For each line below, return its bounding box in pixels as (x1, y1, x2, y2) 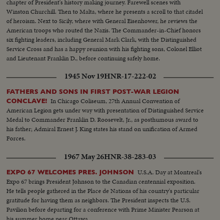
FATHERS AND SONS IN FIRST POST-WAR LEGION (6, 87, 180, 95)
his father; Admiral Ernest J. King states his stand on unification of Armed (6, 124, 198, 134)
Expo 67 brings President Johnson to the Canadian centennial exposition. (6, 176, 196, 186)
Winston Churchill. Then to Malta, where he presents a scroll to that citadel (6, 6, 203, 16)
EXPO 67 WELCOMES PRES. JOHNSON (6, 168, 135, 176)
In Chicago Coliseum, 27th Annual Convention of (51, 96, 180, 106)
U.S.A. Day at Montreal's (137, 167, 202, 177)
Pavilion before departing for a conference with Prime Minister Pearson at (6, 204, 200, 214)
